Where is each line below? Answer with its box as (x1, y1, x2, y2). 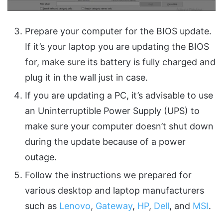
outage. (25, 151, 57, 162)
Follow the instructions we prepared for (25, 169, 192, 180)
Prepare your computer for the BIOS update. (25, 25, 212, 36)
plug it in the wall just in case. (25, 72, 148, 83)
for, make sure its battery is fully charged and (25, 56, 216, 67)
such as (25, 200, 59, 211)
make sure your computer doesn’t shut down (25, 120, 214, 131)
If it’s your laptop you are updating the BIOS (25, 41, 209, 52)
